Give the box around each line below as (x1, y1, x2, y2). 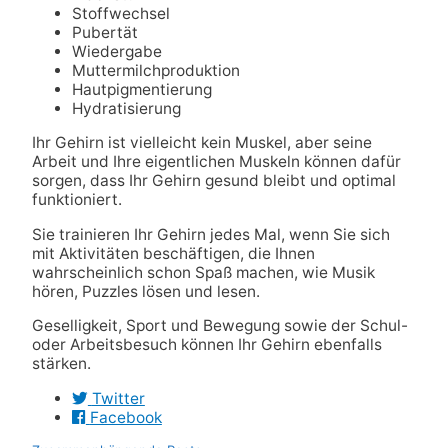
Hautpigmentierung (71, 79, 212, 99)
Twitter (91, 388, 145, 408)
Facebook (89, 407, 162, 427)
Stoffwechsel (71, 3, 170, 23)
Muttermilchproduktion (71, 60, 240, 80)
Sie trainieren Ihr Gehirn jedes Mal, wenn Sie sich (31, 224, 390, 244)
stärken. (31, 354, 91, 374)
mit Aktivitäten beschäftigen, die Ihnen (31, 243, 315, 263)
